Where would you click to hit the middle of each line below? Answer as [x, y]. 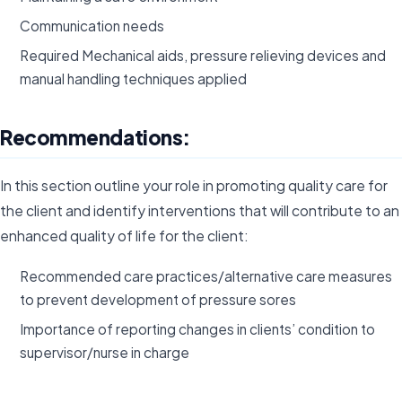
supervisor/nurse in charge [105, 353]
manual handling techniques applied [134, 78]
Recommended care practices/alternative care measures [206, 276]
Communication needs [92, 25]
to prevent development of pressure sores [158, 300]
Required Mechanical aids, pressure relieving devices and [203, 55]
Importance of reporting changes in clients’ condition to [198, 329]
